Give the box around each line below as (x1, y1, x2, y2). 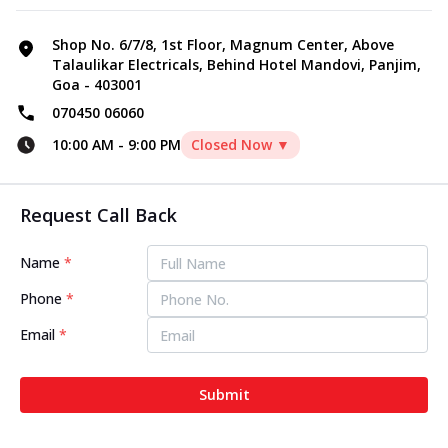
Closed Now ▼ (191, 135, 290, 155)
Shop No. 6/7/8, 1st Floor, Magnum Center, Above (52, 35, 394, 55)
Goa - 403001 (52, 75, 142, 95)
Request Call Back (20, 203, 177, 228)
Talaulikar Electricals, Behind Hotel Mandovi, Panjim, (52, 55, 421, 75)
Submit (198, 385, 250, 405)
